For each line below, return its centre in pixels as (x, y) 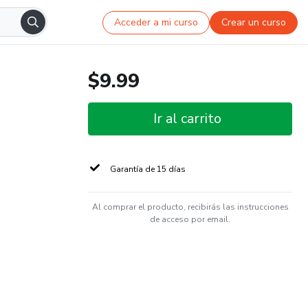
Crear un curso (254, 22)
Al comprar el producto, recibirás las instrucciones (190, 207)
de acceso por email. (190, 219)
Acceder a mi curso (156, 22)
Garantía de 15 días (148, 169)
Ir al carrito (187, 119)
